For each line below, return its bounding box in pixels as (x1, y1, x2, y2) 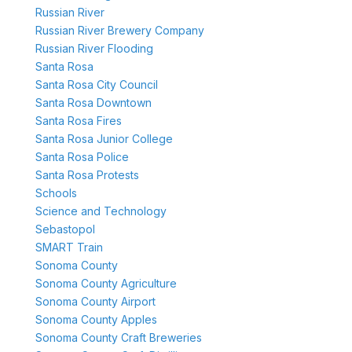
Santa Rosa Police (35, 150, 129, 164)
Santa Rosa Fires (35, 114, 122, 128)
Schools (35, 186, 77, 200)
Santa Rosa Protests (35, 168, 139, 182)
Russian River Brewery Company (35, 24, 204, 38)
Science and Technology (35, 204, 167, 218)
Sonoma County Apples (35, 313, 157, 327)
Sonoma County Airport (35, 295, 156, 309)
